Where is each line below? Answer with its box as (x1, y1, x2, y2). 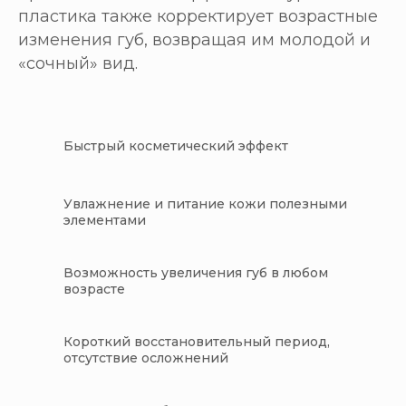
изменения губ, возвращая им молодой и (18, 30, 371, 51)
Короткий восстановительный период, (63, 333, 330, 351)
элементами (63, 212, 146, 229)
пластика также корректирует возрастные (18, 6, 378, 27)
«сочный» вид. (18, 53, 138, 74)
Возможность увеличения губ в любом (63, 265, 328, 282)
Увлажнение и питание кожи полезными (63, 196, 347, 213)
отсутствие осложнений (63, 350, 228, 367)
